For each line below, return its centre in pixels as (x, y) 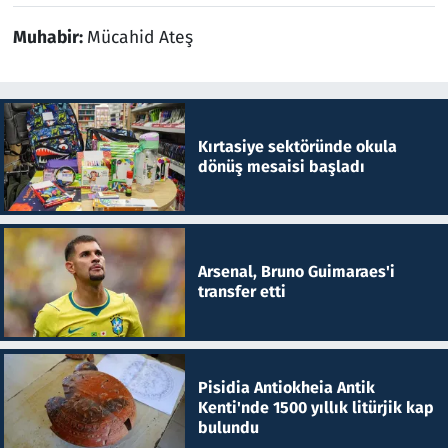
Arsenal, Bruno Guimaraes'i (296, 272)
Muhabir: (49, 37)
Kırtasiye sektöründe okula (297, 146)
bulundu (228, 427)
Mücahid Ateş (139, 37)
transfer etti (241, 292)
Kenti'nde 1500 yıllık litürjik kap (315, 407)
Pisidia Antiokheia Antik (286, 387)
